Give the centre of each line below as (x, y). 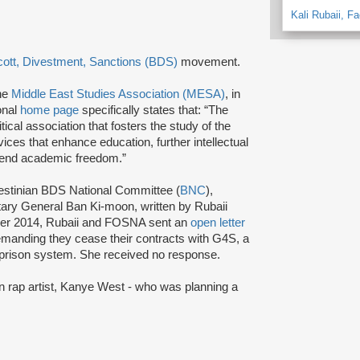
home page (49, 110)
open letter (218, 222)
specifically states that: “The (153, 110)
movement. (209, 61)
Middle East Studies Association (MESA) (118, 94)
